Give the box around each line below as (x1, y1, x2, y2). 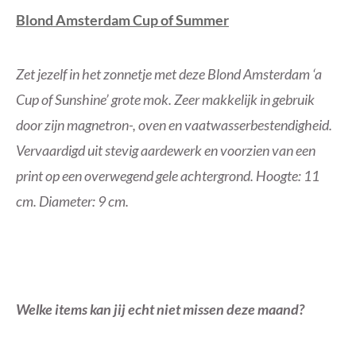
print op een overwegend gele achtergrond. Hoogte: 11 (16, 166, 319, 184)
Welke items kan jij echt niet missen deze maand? (16, 300, 307, 318)
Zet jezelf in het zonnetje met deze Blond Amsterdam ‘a (16, 64, 322, 83)
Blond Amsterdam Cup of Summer (16, 10, 229, 29)
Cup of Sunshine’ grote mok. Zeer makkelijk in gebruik (16, 90, 315, 108)
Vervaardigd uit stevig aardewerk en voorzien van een (16, 141, 315, 159)
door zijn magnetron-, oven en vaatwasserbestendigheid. (16, 115, 332, 133)
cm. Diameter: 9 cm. (16, 192, 129, 210)
